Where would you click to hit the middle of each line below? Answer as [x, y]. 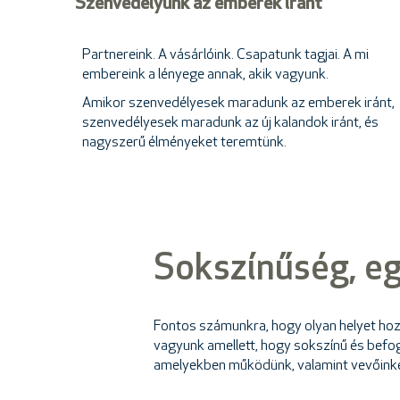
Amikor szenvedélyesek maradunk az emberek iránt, [238, 104]
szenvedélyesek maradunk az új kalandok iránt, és [230, 123]
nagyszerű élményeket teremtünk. [184, 143]
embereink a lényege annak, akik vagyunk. [205, 75]
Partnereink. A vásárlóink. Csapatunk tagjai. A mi [225, 55]
